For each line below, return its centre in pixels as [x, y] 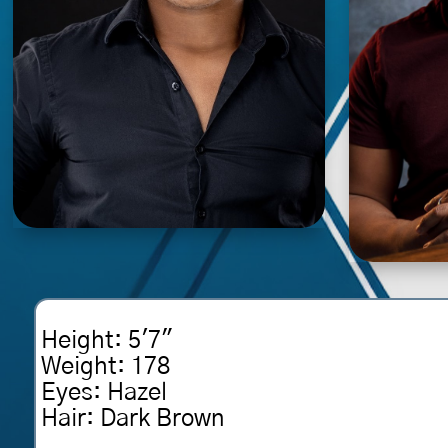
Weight [78, 366]
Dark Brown [161, 418]
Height [77, 340]
